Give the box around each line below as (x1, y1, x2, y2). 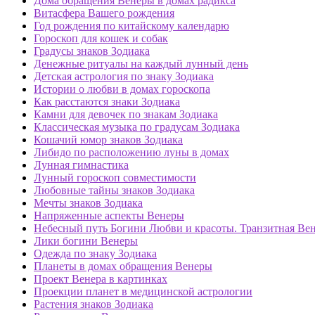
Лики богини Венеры (34, 235, 138, 247)
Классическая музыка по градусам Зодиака (34, 121, 240, 134)
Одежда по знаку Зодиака (34, 247, 157, 260)
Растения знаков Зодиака (34, 298, 153, 311)
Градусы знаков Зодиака (34, 45, 150, 58)
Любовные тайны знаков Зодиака (34, 184, 195, 197)
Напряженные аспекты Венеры (34, 210, 184, 222)
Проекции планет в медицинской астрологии (34, 285, 252, 298)
